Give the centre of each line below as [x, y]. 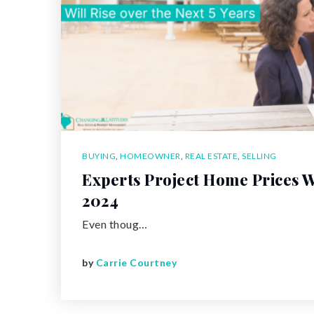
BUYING [99, 156]
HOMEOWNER [150, 156]
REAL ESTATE [211, 156]
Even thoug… [115, 224]
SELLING [259, 156]
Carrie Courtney [136, 263]
